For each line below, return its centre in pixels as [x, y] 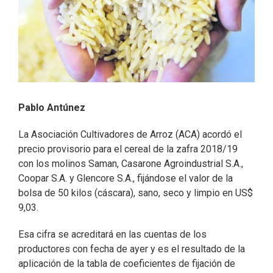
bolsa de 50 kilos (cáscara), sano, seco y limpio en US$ [136, 193]
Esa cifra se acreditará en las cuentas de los [112, 235]
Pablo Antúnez [52, 108]
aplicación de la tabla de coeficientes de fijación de [127, 264]
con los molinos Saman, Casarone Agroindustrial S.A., [131, 164]
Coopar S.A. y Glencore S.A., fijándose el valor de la [126, 179]
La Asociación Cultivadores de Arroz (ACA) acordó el [130, 135]
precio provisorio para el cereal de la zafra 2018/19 [128, 149]
